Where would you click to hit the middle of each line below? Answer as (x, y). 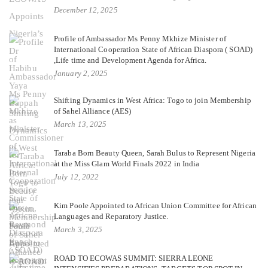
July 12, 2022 (77, 177)
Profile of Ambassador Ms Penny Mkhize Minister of (140, 39)
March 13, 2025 (80, 124)
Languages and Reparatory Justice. (111, 217)
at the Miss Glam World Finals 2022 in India (127, 164)
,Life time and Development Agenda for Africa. (130, 60)
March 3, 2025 (78, 230)
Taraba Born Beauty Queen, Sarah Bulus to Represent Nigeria (155, 153)
